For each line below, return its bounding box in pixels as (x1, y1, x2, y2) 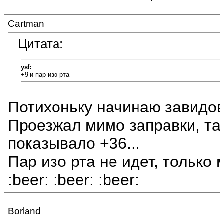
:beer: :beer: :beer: (8, 171, 139, 189)
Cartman (8, 18, 44, 28)
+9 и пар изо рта (21, 70, 69, 78)
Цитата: (18, 36, 63, 52)
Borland (8, 206, 41, 216)
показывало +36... (8, 135, 140, 153)
